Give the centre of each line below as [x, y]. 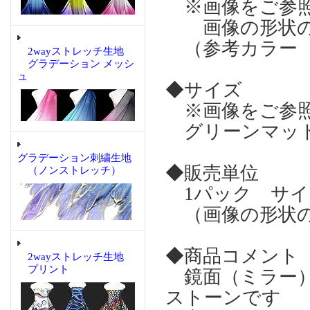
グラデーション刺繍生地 [74, 158]
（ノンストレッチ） [69, 170]
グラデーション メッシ [76, 64]
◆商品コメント [232, 256]
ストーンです [223, 298]
